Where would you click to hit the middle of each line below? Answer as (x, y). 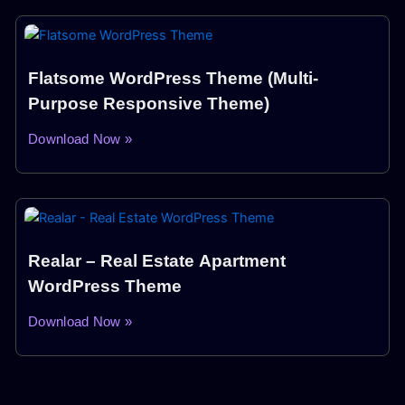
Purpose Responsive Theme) (149, 104)
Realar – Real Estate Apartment (157, 261)
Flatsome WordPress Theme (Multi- (173, 79)
